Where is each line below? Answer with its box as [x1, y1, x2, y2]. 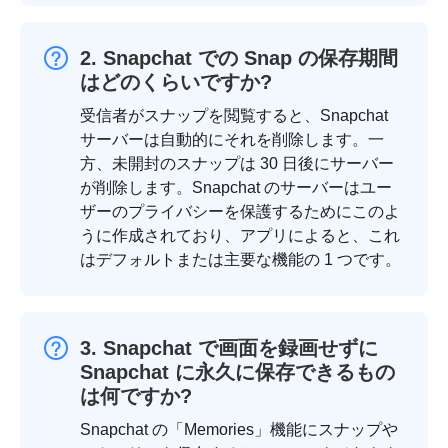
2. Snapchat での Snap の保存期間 [80, 47, 398, 70]
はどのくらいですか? [80, 71, 272, 94]
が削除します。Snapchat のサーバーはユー [80, 179, 392, 197]
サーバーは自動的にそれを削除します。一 [80, 131, 384, 149]
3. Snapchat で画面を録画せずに [80, 337, 378, 360]
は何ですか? [80, 385, 192, 408]
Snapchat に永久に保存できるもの [80, 361, 395, 384]
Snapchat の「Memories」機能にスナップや [80, 421, 398, 439]
